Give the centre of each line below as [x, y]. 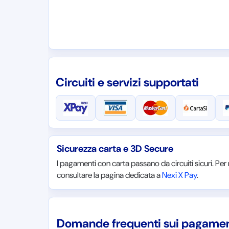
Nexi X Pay [180, 175]
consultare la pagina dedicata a [110, 175]
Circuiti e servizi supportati [128, 82]
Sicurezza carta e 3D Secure [115, 149]
